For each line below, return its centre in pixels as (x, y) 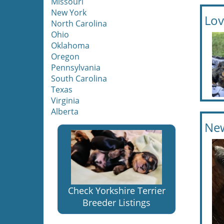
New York (69, 12)
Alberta (65, 111)
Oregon (65, 56)
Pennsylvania (76, 67)
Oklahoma (70, 45)
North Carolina (79, 23)
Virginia (65, 100)
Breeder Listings (117, 203)
